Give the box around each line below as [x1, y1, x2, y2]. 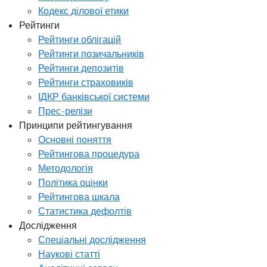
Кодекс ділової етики [38, 4, 129, 17]
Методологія [38, 162, 93, 174]
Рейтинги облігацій [38, 33, 121, 45]
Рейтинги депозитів [38, 61, 124, 74]
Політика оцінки [38, 176, 108, 188]
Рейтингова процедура [38, 147, 139, 160]
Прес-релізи [38, 104, 92, 117]
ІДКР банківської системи [38, 90, 150, 103]
